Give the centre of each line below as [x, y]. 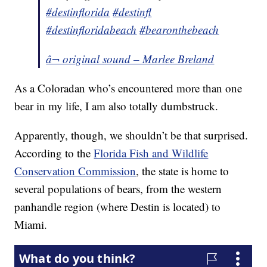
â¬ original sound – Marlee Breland [130, 59]
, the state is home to [183, 171]
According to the [54, 153]
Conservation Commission [75, 171]
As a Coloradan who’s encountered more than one [128, 88]
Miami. [31, 225]
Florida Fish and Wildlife [151, 153]
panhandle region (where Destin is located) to [118, 207]
